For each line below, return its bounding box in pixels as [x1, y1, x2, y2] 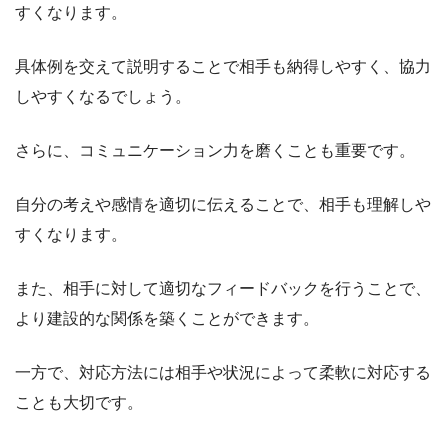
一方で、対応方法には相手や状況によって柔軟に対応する [15, 364, 431, 381]
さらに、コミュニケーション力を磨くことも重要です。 [15, 142, 415, 159]
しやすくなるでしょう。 [15, 88, 191, 105]
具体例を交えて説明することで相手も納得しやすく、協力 [15, 58, 431, 75]
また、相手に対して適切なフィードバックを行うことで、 [15, 280, 431, 297]
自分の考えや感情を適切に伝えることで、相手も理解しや [15, 196, 431, 213]
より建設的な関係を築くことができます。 [15, 310, 319, 327]
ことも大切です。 [15, 394, 143, 411]
